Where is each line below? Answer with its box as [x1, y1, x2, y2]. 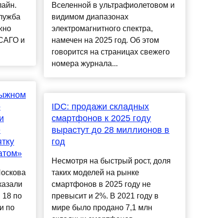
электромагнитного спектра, [52, 24, 153, 33]
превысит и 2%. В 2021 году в [52, 192, 159, 200]
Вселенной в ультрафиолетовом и [52, 1, 175, 10]
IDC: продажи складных [52, 102, 149, 112]
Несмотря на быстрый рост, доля [52, 157, 171, 165]
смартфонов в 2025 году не [52, 180, 151, 189]
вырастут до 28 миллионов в [52, 125, 170, 135]
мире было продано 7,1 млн [52, 203, 153, 212]
